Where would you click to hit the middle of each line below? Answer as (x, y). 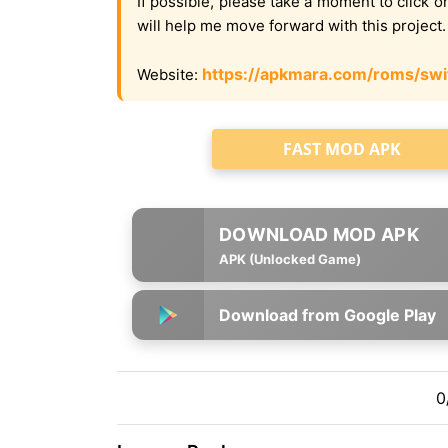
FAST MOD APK (341, 149)
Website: (169, 74)
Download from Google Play (327, 315)
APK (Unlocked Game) (290, 259)
